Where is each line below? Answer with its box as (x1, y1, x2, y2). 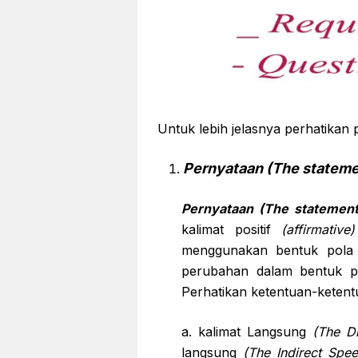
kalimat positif (181, 221, 282, 237)
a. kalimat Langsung (181, 324, 313, 340)
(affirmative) (281, 221, 356, 237)
